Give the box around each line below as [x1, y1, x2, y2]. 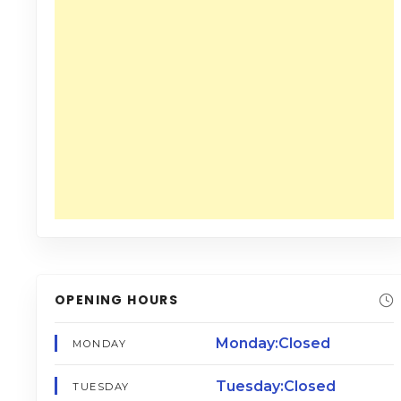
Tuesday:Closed [215, 377, 336, 395]
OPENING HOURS [55, 291, 179, 310]
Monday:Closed [215, 335, 330, 353]
